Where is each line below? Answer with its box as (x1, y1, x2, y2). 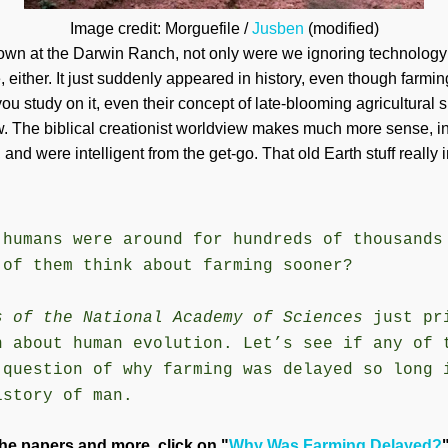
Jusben (251, 20, 304, 37)
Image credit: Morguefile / (69, 20, 252, 37)
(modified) (303, 20, 379, 37)
